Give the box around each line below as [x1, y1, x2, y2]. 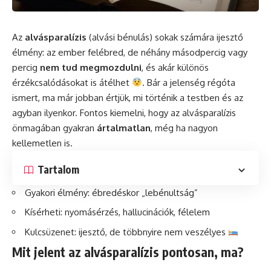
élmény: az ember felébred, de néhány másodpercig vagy [12, 46, 247, 58]
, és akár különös [142, 61, 209, 73]
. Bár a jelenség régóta [142, 76, 236, 88]
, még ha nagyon [151, 122, 218, 134]
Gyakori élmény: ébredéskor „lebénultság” [25, 186, 198, 198]
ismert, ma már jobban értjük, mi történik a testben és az [12, 91, 243, 103]
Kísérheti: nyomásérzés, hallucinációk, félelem [25, 206, 210, 218]
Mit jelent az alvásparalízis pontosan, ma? [12, 244, 244, 261]
